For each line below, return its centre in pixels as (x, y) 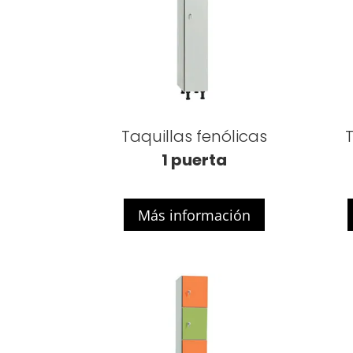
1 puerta (195, 160)
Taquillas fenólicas (195, 136)
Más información (195, 215)
